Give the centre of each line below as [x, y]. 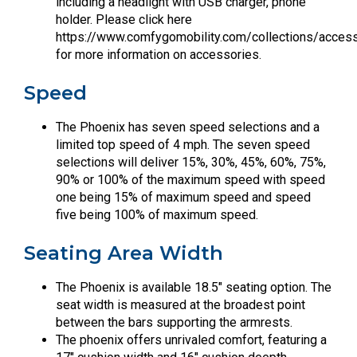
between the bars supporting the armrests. [174, 322]
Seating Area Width [124, 253]
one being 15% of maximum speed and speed [183, 197]
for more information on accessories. [159, 54]
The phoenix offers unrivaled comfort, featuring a [191, 339]
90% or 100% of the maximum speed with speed [190, 179]
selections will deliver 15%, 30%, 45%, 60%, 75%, [191, 162]
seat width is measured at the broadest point [180, 304]
